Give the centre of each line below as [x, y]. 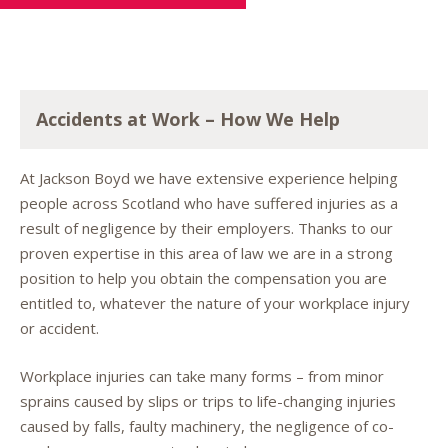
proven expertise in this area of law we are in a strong [206, 253]
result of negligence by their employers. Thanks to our [206, 228]
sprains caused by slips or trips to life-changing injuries [208, 400]
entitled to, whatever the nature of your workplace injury [215, 303]
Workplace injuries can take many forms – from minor [202, 375]
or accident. [59, 328]
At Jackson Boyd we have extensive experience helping [209, 178]
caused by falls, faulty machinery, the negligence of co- [207, 425]
